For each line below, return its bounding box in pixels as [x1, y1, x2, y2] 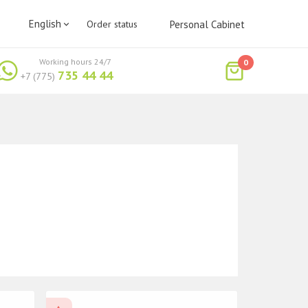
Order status [86, 18, 137, 30]
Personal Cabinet [169, 18, 245, 31]
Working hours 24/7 [39, 56, 112, 67]
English [29, 17, 62, 30]
